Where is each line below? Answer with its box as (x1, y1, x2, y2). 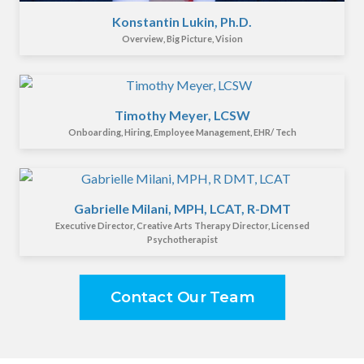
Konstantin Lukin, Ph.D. (112, 14, 252, 30)
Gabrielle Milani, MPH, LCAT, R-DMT (73, 201, 291, 217)
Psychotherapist (146, 234, 218, 245)
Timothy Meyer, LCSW (114, 107, 250, 123)
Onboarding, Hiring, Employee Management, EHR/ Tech (67, 127, 297, 138)
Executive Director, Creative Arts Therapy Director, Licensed (54, 220, 310, 232)
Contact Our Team (110, 288, 254, 307)
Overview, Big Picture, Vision (121, 33, 243, 45)
